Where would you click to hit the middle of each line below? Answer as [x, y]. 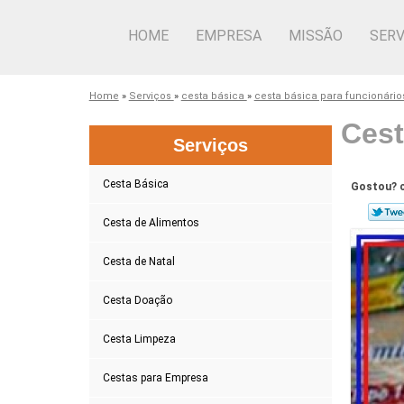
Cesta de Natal [138, 261]
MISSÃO [316, 36]
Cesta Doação [137, 300]
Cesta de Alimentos [151, 222]
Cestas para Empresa [155, 377]
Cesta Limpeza [139, 339]
